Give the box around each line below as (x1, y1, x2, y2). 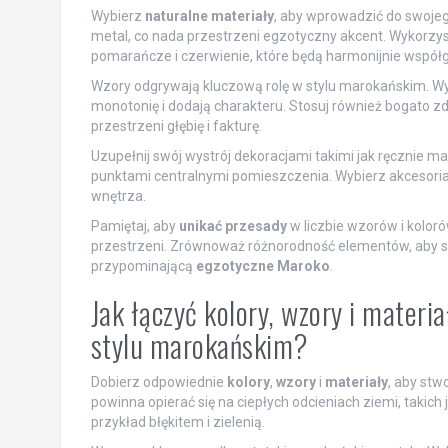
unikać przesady (178, 218, 287, 235)
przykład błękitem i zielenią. (90, 414, 265, 431)
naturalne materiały (144, 8, 274, 25)
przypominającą (90, 258, 196, 275)
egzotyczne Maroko (195, 258, 330, 275)
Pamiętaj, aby (90, 218, 179, 235)
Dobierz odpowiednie (90, 374, 227, 391)
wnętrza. (90, 188, 146, 205)
